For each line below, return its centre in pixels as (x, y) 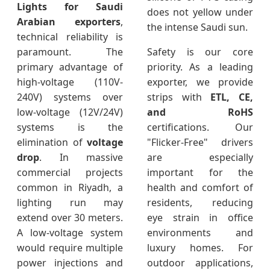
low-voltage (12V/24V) (70, 112)
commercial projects (70, 173)
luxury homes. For (200, 248)
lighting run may (70, 203)
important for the (200, 173)
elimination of (52, 143)
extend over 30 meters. (70, 218)
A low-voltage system (70, 233)
